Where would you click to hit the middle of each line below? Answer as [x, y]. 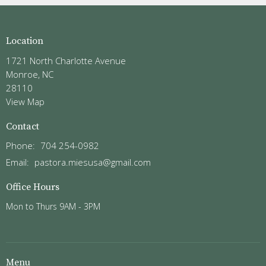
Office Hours [33, 187]
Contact [23, 126]
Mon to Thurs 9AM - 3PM [53, 206]
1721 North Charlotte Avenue [66, 60]
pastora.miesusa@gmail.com [93, 162]
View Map [25, 101]
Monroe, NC [30, 74]
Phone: [22, 146]
